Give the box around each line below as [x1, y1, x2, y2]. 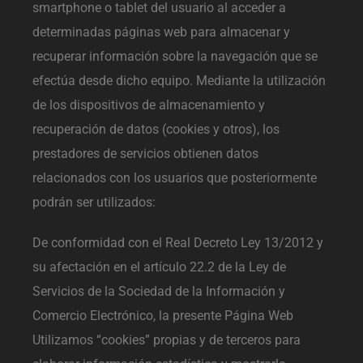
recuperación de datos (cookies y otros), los [32, 121, 280, 137]
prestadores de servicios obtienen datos [32, 145, 258, 161]
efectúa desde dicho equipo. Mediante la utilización [32, 72, 326, 88]
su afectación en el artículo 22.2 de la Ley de [32, 258, 286, 275]
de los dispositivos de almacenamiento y [32, 96, 265, 113]
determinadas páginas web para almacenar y [32, 23, 290, 40]
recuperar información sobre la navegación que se [32, 48, 318, 64]
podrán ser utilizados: [32, 194, 156, 210]
